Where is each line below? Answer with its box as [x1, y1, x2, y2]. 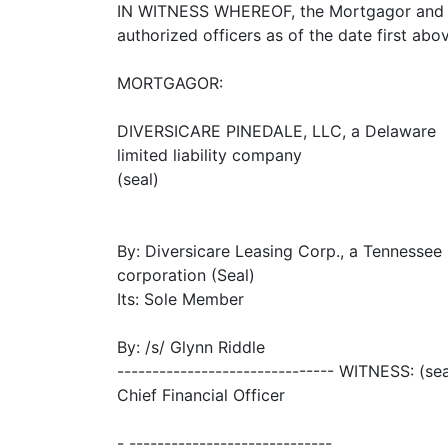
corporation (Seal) [117, 265, 255, 285]
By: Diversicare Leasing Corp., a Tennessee [117, 241, 442, 261]
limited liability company [117, 145, 302, 165]
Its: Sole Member [117, 289, 244, 309]
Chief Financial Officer [117, 385, 285, 405]
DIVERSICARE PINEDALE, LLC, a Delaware [117, 121, 436, 141]
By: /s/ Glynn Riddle [117, 337, 265, 357]
